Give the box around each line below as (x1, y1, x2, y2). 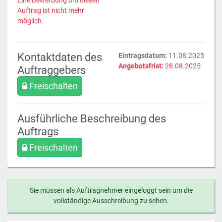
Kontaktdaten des (17, 51, 102, 63)
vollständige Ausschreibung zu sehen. (53, 197, 169, 205)
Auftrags (17, 125, 58, 138)
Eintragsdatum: (118, 52, 167, 59)
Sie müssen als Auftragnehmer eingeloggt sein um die (29, 186, 193, 195)
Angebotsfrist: (118, 62, 164, 70)
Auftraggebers (17, 63, 86, 76)
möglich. (17, 17, 44, 25)
